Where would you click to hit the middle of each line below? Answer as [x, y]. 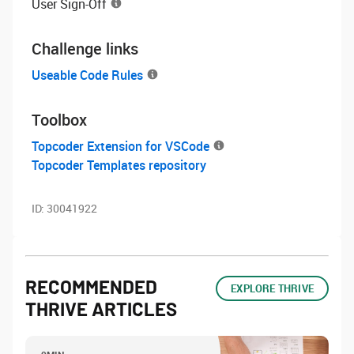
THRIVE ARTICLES [101, 309]
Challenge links [85, 49]
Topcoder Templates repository [119, 165]
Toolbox [59, 120]
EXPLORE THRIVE [272, 288]
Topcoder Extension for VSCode [121, 146]
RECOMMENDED [91, 286]
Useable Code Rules [87, 75]
